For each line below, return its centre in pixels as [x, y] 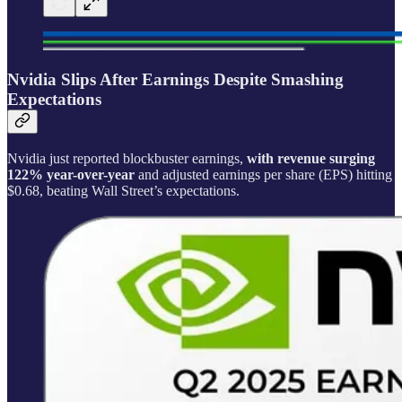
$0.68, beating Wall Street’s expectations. [125, 190]
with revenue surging [311, 158]
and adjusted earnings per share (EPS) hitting [263, 174]
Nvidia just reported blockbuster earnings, [127, 158]
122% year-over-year [71, 174]
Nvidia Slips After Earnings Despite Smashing [175, 80]
